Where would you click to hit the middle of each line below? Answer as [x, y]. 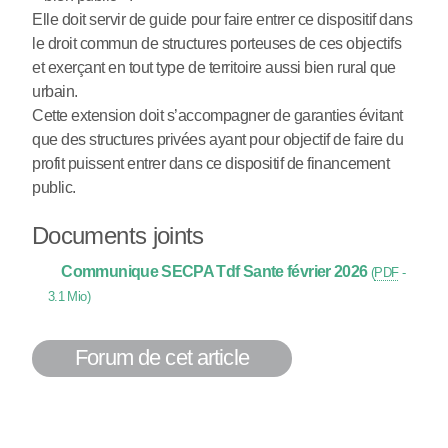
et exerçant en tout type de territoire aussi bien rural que [214, 67]
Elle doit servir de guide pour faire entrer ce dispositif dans [222, 19]
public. [54, 187]
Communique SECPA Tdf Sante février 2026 [214, 271]
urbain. [55, 91]
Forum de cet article [162, 358]
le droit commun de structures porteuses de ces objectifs [217, 43]
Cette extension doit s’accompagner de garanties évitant [217, 115]
